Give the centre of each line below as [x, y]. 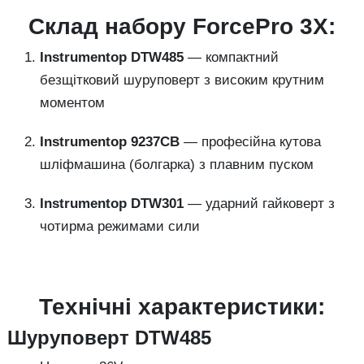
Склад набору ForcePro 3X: [182, 26]
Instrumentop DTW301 [112, 204]
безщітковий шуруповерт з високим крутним [182, 80]
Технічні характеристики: [182, 307]
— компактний [231, 57]
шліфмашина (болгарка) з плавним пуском [177, 165]
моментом [72, 103]
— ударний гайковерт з [259, 204]
